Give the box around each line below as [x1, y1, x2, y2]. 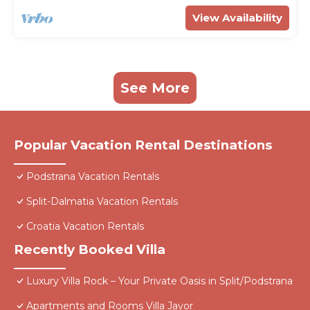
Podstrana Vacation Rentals [26, 170, 159, 183]
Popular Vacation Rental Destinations [14, 137, 272, 154]
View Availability [192, 11, 282, 25]
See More [120, 80, 190, 97]
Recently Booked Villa [14, 241, 165, 258]
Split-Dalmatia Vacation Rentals [26, 195, 178, 208]
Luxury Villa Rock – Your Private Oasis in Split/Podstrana [26, 275, 293, 288]
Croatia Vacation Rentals [26, 220, 144, 233]
